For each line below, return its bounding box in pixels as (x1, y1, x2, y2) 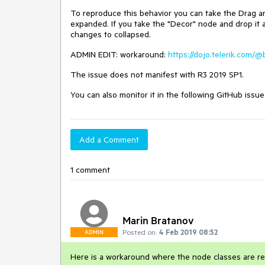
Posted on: (122, 227, 157, 237)
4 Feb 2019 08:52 (159, 227, 218, 237)
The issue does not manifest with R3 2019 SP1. (70, 69, 244, 80)
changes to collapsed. (70, 29, 151, 40)
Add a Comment (79, 134, 139, 145)
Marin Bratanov (122, 214, 194, 227)
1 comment (70, 164, 110, 175)
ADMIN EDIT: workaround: (70, 49, 168, 60)
